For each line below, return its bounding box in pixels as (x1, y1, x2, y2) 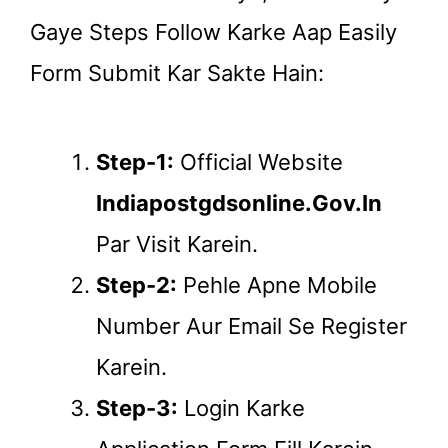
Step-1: (96, 149, 174, 176)
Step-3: (96, 395, 178, 422)
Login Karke (178, 395, 305, 422)
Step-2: (96, 272, 177, 299)
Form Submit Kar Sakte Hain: (30, 60, 324, 87)
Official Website (174, 149, 343, 176)
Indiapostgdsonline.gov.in (96, 190, 382, 217)
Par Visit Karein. (96, 231, 258, 258)
